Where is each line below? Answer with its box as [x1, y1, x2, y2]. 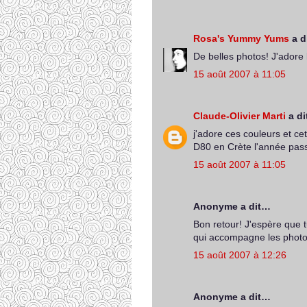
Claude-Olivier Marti [193, 110, 286, 121]
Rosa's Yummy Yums [193, 33, 289, 44]
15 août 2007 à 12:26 [193, 249, 286, 260]
